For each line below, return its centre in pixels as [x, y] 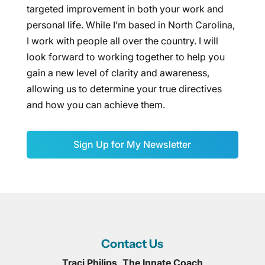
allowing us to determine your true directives [124, 89]
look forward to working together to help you [125, 57]
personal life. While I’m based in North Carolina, [130, 25]
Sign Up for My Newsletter [132, 144]
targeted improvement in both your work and [125, 9]
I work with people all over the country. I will [122, 41]
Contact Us [132, 244]
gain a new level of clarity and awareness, [118, 73]
